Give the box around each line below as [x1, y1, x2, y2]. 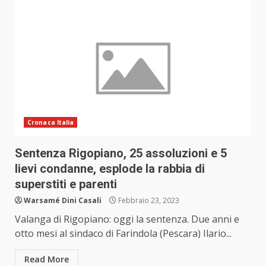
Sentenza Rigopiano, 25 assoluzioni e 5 [15, 146, 227, 161]
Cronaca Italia [27, 118, 74, 127]
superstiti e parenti [15, 177, 117, 192]
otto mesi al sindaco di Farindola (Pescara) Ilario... [15, 227, 232, 240]
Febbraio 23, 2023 [116, 195, 179, 206]
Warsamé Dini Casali [24, 195, 102, 206]
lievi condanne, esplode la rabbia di [15, 161, 205, 176]
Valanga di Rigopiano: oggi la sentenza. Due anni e [15, 213, 239, 226]
